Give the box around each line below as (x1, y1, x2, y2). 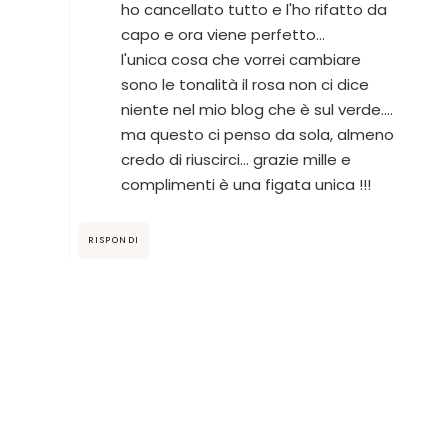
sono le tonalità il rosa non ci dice (120, 73, 369, 95)
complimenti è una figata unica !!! (120, 173, 371, 195)
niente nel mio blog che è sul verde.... (120, 98, 393, 120)
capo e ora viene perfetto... (120, 23, 325, 45)
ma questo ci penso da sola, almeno (120, 123, 394, 145)
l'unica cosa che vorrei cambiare (120, 48, 361, 70)
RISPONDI (87, 233, 140, 246)
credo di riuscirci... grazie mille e (120, 148, 351, 170)
